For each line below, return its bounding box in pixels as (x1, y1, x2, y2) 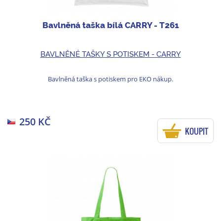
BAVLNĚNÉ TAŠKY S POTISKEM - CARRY (40, 49, 181, 59)
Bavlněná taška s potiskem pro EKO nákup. (48, 74, 173, 83)
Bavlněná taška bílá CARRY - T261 (42, 20, 179, 31)
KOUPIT (185, 125, 208, 137)
